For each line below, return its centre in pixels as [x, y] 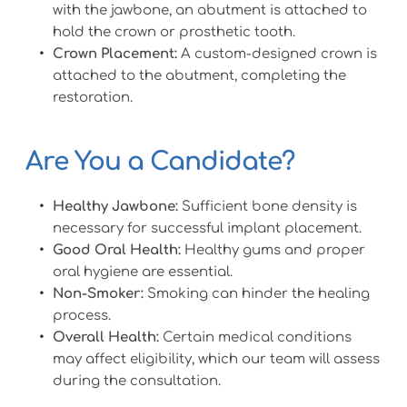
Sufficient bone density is [267, 207]
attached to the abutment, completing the [199, 76]
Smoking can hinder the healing [256, 294]
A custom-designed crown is [277, 55]
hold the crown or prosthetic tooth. [174, 33]
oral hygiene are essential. [142, 273]
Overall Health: [105, 338]
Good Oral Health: [116, 251]
